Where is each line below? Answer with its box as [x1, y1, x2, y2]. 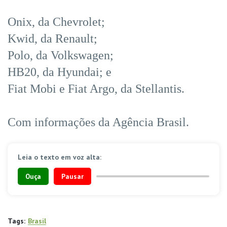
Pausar [61, 171, 84, 181]
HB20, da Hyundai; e [8, 65, 111, 79]
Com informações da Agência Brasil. [8, 115, 189, 129]
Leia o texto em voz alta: [18, 152, 101, 162]
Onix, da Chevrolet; [8, 15, 105, 28]
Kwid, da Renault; [8, 31, 97, 45]
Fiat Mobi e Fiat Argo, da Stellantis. [8, 82, 184, 95]
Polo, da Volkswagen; [8, 48, 113, 62]
